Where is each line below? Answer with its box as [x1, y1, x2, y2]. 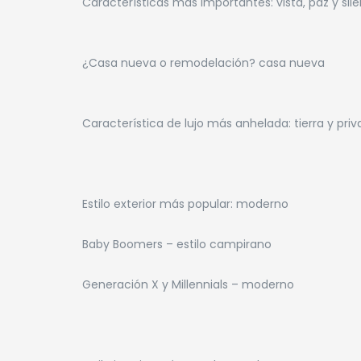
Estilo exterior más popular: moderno [82, 195, 288, 212]
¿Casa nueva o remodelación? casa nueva [82, 54, 325, 71]
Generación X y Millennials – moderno [82, 276, 294, 293]
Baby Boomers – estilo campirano [82, 235, 272, 252]
